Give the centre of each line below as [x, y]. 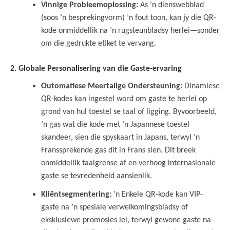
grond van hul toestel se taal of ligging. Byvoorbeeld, [129, 112]
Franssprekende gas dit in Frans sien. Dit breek [118, 150]
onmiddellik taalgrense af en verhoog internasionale [128, 163]
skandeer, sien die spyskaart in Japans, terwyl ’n [120, 137]
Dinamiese [201, 86]
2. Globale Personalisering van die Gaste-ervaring [96, 69]
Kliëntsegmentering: [76, 194]
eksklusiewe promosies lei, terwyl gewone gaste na [126, 220]
